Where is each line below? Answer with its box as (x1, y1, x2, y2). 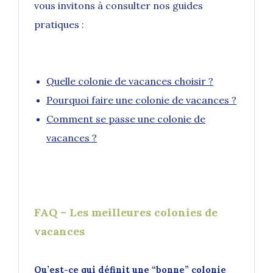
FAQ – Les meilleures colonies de (34, 205, 218, 220)
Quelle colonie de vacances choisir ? (46, 75, 213, 88)
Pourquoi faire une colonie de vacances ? (46, 94, 236, 107)
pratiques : (34, 18, 84, 31)
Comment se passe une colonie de (46, 113, 205, 126)
